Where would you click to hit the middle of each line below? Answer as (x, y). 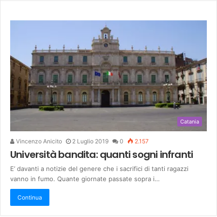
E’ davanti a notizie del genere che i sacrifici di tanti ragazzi (99, 169)
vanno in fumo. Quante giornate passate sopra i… (85, 179)
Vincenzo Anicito (38, 141)
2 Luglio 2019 (90, 141)
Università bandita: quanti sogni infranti (102, 155)
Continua (30, 198)
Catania (190, 122)
